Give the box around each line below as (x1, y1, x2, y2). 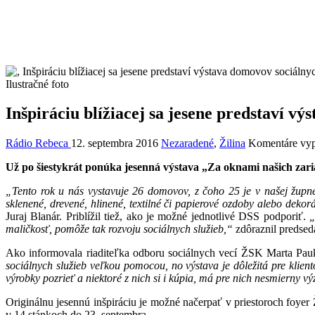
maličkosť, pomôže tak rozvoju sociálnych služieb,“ (6, 223, 233, 236)
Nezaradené (161, 137, 214, 150)
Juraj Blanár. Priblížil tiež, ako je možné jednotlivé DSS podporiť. (6, 210, 309, 223)
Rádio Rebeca (6, 137, 71, 150)
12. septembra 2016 (71, 137, 158, 150)
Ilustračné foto (6, 77, 69, 90)
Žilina (219, 137, 245, 150)
